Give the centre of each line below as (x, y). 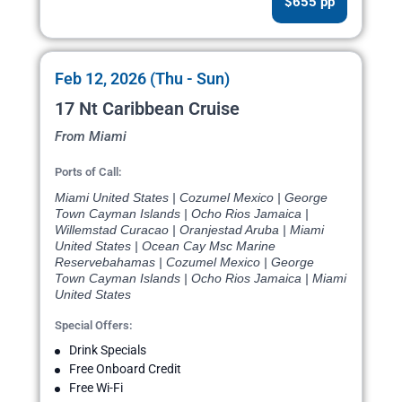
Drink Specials (108, 350)
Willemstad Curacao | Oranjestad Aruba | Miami (189, 230)
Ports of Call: (88, 172)
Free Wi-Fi (96, 388)
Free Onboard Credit (125, 369)
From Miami (91, 137)
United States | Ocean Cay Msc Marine (165, 246)
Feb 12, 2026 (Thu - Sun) (142, 79)
